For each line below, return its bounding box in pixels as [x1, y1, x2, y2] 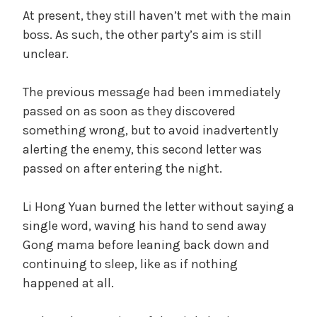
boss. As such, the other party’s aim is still [23, 26, 262, 42]
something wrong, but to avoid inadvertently [23, 122, 278, 138]
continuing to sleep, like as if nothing [23, 255, 238, 272]
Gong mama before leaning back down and [23, 236, 270, 253]
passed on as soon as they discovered [23, 103, 236, 119]
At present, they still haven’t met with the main [23, 7, 292, 23]
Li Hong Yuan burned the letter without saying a [23, 198, 294, 214]
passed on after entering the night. [23, 160, 222, 176]
